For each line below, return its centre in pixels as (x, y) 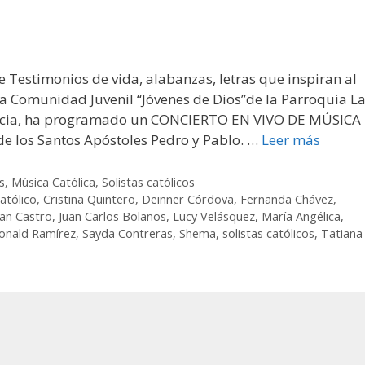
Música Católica (54, 182)
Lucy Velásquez (214, 217)
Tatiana (342, 234)
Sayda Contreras (128, 234)
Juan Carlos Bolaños (112, 217)
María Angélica (301, 217)
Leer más (291, 140)
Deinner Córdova (188, 200)
